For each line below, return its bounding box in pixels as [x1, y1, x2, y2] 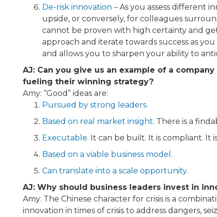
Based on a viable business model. [42, 149, 172, 159]
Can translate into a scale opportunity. [42, 166, 188, 175]
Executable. [42, 133, 89, 142]
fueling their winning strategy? [23, 77, 154, 86]
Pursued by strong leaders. [42, 100, 148, 109]
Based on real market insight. [42, 116, 155, 126]
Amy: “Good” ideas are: [23, 88, 108, 98]
